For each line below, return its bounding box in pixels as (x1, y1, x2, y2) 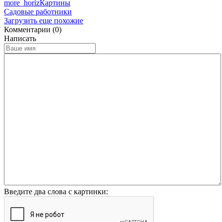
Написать (4, 34, 36, 43)
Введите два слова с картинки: (4, 187, 108, 196)
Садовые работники (4, 7, 72, 16)
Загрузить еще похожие (4, 16, 83, 25)
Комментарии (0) (4, 25, 61, 34)
